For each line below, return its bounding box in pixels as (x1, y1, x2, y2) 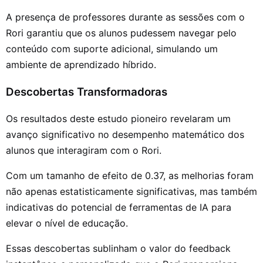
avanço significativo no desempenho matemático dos (6, 128, 244, 140)
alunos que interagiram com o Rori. (6, 144, 161, 156)
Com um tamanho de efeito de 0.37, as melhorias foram (6, 169, 254, 181)
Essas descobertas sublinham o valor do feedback (6, 242, 231, 254)
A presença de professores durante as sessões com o (6, 11, 245, 23)
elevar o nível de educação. (6, 217, 131, 229)
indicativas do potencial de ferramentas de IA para (6, 201, 231, 213)
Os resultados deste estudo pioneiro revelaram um (6, 112, 231, 124)
